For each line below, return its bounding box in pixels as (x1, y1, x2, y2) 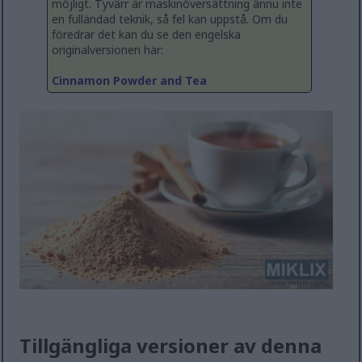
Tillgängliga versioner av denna (19, 332, 322, 360)
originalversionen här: (52, 42, 163, 58)
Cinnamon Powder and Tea (52, 73, 207, 89)
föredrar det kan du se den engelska (52, 27, 241, 43)
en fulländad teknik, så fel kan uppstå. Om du (52, 11, 288, 27)
